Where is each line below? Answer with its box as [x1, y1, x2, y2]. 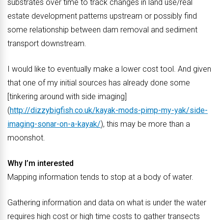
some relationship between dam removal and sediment [7, 25, 197, 34]
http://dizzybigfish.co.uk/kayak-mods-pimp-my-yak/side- [10, 106, 208, 115]
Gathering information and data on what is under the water [7, 198, 206, 207]
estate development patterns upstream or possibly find [7, 11, 197, 21]
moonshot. [7, 133, 45, 142]
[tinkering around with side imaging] [7, 92, 127, 101]
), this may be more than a [101, 119, 190, 129]
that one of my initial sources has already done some [7, 78, 190, 87]
